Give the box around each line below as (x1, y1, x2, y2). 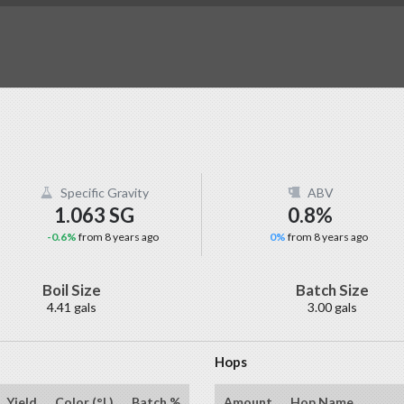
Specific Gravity (58, 185, 150, 200)
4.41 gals (47, 299, 97, 315)
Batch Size (295, 280, 369, 299)
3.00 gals (307, 299, 357, 315)
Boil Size (42, 280, 102, 299)
